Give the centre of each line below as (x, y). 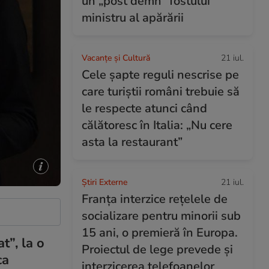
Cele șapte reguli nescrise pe (160, 75)
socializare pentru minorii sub (161, 216)
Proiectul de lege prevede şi (157, 249)
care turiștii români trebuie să (161, 92)
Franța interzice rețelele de (155, 199)
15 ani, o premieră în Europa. (160, 233)
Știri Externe (104, 182)
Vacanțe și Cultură (116, 58)
